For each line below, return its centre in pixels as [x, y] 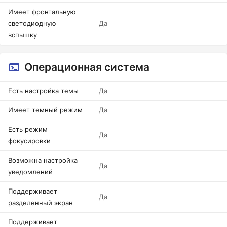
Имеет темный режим [45, 110]
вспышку [23, 35]
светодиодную [32, 23]
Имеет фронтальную [42, 12]
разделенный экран [41, 203]
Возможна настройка [43, 160]
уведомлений [30, 172]
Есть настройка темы [43, 91]
